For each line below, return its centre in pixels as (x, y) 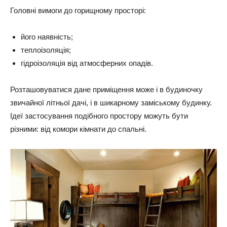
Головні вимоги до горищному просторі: (78, 11)
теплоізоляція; (46, 50)
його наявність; (47, 37)
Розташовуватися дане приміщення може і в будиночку (106, 90)
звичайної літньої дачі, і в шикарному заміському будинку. (111, 103)
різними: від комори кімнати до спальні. (78, 129)
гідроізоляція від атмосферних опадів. (87, 63)
